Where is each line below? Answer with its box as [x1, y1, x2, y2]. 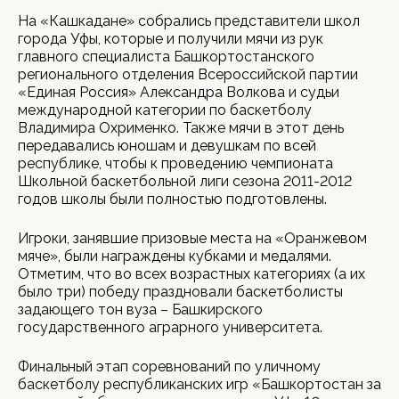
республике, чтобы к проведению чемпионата [18, 155, 333, 172]
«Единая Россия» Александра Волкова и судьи [18, 84, 339, 101]
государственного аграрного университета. [18, 319, 322, 336]
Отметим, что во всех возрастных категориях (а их [18, 265, 365, 282]
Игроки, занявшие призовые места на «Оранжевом [18, 230, 367, 247]
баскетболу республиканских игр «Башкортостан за [18, 376, 381, 393]
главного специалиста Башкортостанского [18, 48, 314, 65]
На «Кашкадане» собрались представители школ [18, 12, 360, 29]
